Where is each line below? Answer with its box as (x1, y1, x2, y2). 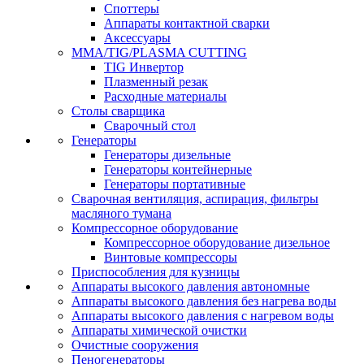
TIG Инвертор (104, 60, 184, 74)
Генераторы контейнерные (104, 162, 252, 176)
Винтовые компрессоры (104, 250, 237, 264)
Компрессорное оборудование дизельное (104, 236, 330, 249)
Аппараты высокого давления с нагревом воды (71, 309, 334, 323)
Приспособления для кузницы (71, 265, 240, 279)
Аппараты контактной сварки (104, 16, 270, 30)
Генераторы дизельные (104, 148, 231, 162)
